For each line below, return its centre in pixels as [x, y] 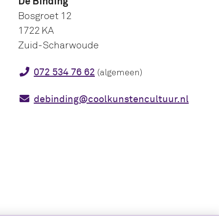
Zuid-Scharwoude [58, 45]
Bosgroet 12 [45, 16]
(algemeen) [120, 72]
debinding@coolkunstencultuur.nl [111, 99]
